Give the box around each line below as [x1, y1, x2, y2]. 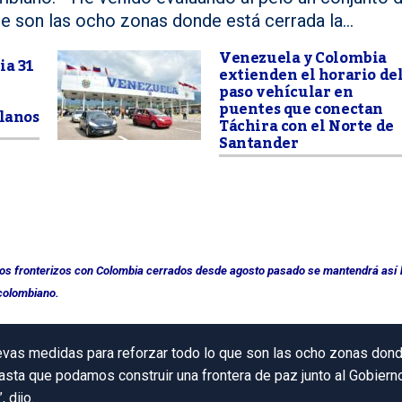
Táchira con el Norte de [219, 112, 394, 141]
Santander [219, 129, 299, 158]
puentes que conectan [219, 95, 384, 124]
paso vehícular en [219, 78, 354, 107]
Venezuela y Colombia [219, 44, 388, 73]
